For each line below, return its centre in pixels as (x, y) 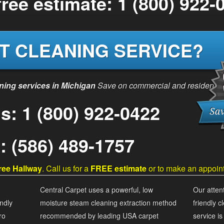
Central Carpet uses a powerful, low (97, 189)
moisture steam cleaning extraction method (108, 202)
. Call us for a (66, 168)
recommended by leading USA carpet (99, 215)
